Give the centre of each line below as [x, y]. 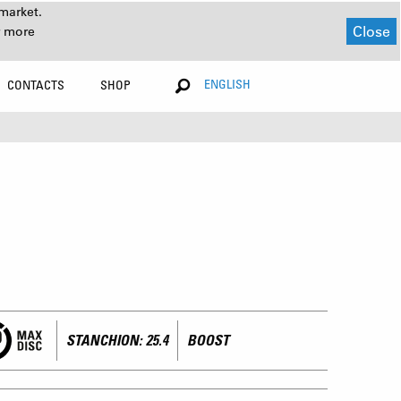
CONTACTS [36, 85]
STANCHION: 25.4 [117, 340]
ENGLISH [227, 84]
